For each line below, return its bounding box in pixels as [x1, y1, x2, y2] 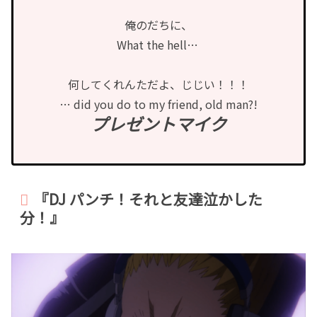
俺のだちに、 [125, 16, 192, 34]
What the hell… [116, 36, 201, 54]
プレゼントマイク [91, 111, 226, 137]
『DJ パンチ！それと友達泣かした [34, 188, 263, 209]
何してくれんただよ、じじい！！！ [68, 76, 249, 93]
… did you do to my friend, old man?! [59, 96, 258, 113]
